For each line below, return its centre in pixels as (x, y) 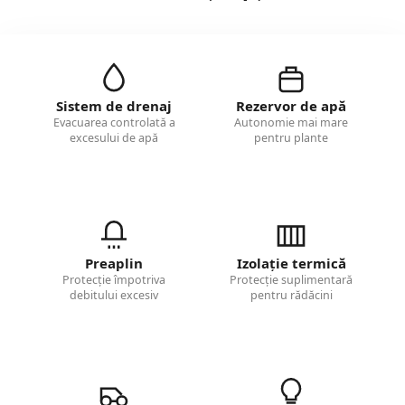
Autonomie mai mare (291, 123)
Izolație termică (291, 264)
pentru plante (291, 138)
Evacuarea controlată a (114, 123)
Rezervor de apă (291, 106)
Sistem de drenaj (114, 106)
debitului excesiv (114, 296)
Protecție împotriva (114, 280)
